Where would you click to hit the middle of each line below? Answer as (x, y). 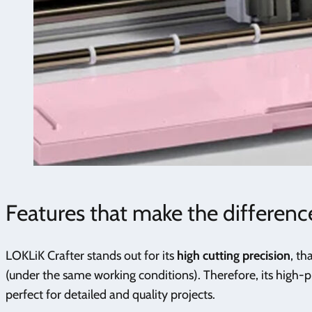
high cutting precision (234, 255)
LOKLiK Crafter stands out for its (91, 255)
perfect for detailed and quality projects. (110, 294)
